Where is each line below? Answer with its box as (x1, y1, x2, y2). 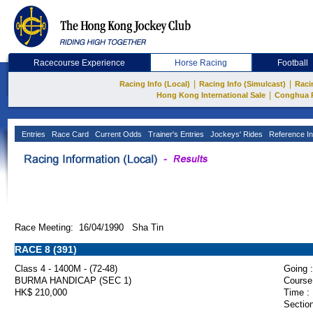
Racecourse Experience (33, 58, 125, 68)
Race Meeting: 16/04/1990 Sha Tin (15, 222, 163, 233)
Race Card (50, 130, 89, 138)
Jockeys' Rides (208, 130, 263, 138)
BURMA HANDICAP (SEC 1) (15, 275, 131, 286)
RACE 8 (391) (15, 244, 77, 255)
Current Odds (93, 130, 142, 138)
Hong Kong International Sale (156, 91, 265, 99)
